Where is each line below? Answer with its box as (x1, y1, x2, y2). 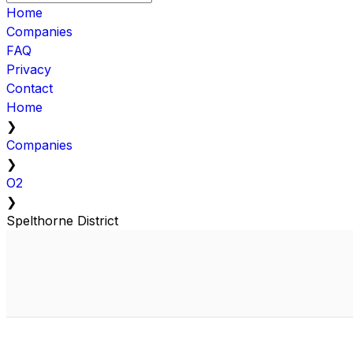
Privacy (6, 61, 51, 77)
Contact (6, 80, 53, 96)
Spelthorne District (6, 212, 118, 229)
